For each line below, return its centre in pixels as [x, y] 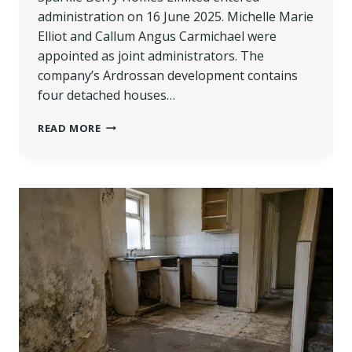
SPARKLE [124, 125]
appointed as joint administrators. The [151, 55]
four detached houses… [106, 95]
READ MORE [70, 128]
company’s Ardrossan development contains [168, 75]
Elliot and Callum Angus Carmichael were [157, 36]
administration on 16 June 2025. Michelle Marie [176, 16]
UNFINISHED [134, 187]
